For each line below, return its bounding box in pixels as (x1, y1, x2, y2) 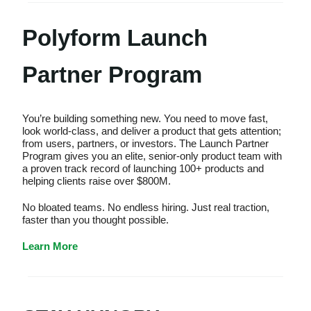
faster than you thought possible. (22, 214, 169, 226)
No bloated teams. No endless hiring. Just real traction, (22, 201, 269, 214)
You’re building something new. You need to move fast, (22, 112, 268, 125)
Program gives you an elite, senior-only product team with (22, 150, 282, 162)
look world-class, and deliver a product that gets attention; (22, 125, 281, 137)
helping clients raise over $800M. (22, 175, 171, 187)
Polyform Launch (22, 24, 208, 51)
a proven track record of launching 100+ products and (22, 162, 264, 175)
